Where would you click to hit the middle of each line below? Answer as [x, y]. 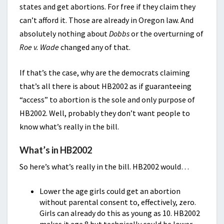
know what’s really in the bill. [69, 126]
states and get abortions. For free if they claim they [107, 6]
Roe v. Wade [39, 47]
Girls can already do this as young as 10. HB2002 [120, 213]
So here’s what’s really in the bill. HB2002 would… [104, 166]
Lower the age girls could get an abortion [110, 191]
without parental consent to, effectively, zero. [118, 202]
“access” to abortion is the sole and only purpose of [107, 99]
